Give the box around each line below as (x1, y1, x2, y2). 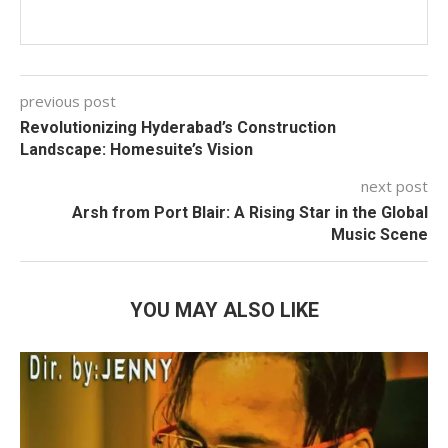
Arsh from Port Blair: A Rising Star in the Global (72, 202, 428, 222)
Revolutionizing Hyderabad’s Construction (20, 117, 336, 137)
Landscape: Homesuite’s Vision (20, 139, 253, 159)
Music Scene (331, 224, 428, 244)
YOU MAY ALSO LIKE (129, 297, 319, 322)
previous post (20, 90, 116, 111)
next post (361, 175, 428, 196)
